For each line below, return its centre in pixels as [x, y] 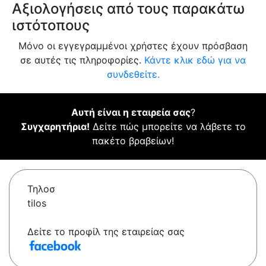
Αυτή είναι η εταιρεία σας [131, 113]
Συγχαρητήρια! [55, 127]
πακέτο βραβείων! [133, 141]
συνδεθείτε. [133, 75]
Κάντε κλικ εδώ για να [195, 60]
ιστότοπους [51, 26]
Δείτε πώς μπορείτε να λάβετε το [167, 127]
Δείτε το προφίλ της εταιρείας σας [106, 232]
